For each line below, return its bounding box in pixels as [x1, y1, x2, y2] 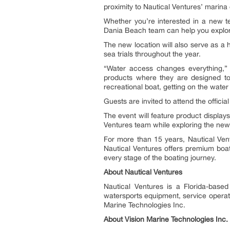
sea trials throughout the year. [104, 49, 201, 58]
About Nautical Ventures [104, 167, 182, 176]
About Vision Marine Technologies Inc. [104, 215, 228, 223]
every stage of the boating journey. [104, 153, 216, 162]
